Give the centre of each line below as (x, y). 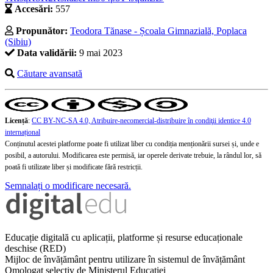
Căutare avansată (50, 74)
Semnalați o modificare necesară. (68, 186)
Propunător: (42, 31)
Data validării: (47, 53)
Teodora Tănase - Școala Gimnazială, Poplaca (158, 31)
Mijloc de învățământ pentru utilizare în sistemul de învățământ (125, 260)
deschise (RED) (35, 249)
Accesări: (34, 9)
